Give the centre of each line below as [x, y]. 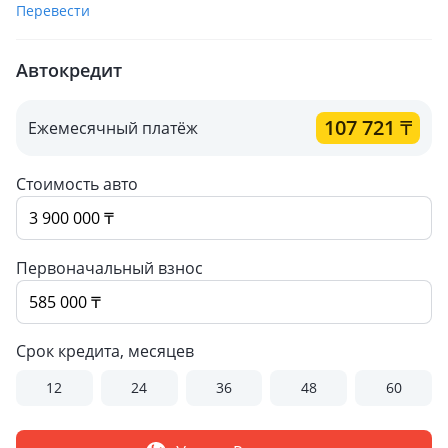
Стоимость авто [77, 184]
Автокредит [69, 70]
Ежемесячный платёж [113, 128]
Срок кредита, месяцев [105, 351]
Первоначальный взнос [109, 268]
